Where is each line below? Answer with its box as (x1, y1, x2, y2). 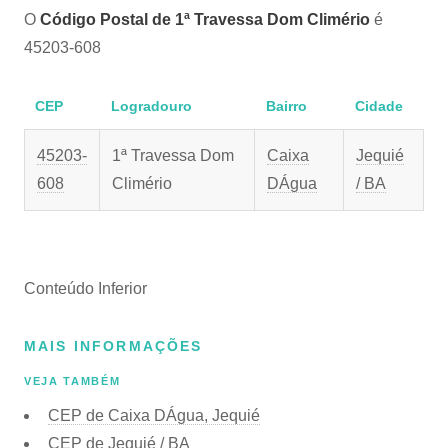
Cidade (354, 98, 403, 114)
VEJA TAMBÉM (24, 375, 121, 388)
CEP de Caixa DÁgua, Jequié (48, 406, 260, 424)
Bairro (265, 98, 307, 114)
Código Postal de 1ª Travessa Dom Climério (40, 11, 370, 28)
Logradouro (110, 98, 192, 114)
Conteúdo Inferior (24, 280, 147, 297)
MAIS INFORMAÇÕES (24, 338, 203, 354)
